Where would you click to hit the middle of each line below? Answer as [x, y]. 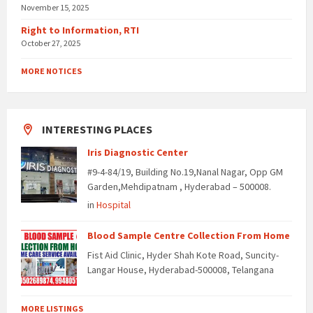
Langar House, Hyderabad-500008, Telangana [181, 270]
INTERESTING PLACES [97, 130]
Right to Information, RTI [80, 30]
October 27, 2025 [51, 43]
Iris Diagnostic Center [138, 153]
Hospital [114, 205]
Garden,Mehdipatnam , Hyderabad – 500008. [179, 187]
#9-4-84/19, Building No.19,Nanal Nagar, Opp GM [185, 172]
